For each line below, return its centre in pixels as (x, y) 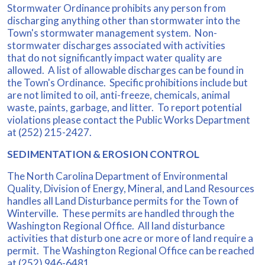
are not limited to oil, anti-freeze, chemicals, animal (119, 95)
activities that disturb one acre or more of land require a (130, 238)
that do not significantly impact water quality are (114, 57)
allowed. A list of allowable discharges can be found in (125, 70)
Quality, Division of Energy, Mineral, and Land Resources (131, 188)
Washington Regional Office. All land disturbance (116, 225)
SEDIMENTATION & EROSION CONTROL (103, 154)
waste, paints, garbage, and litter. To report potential (125, 107)
